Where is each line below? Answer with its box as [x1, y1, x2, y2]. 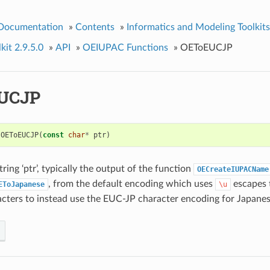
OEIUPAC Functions [82, 42, 168, 52]
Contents [75, 22, 115, 32]
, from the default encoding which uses [48, 178, 215, 189]
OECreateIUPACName [196, 165, 269, 174]
